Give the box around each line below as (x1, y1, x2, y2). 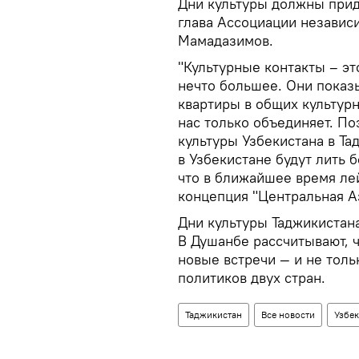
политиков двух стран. (178, 268, 325, 288)
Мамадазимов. (178, 31, 273, 50)
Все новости (261, 309, 315, 321)
